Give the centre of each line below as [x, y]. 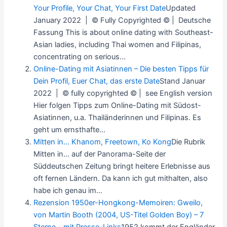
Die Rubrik [188, 142]
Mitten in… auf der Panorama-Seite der [100, 154]
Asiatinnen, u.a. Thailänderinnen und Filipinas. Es [118, 118]
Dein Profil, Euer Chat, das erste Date [97, 81]
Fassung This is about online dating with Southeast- [124, 33]
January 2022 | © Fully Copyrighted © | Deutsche [122, 21]
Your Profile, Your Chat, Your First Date [100, 8]
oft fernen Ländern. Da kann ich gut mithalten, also [121, 179]
